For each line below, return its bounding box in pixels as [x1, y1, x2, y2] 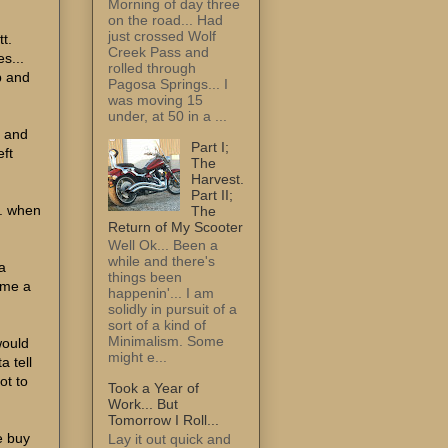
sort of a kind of [108, 317, 206, 334]
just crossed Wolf [108, 27, 216, 44]
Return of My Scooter [108, 218, 243, 235]
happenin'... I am [108, 285, 214, 302]
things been [108, 269, 182, 286]
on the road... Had [108, 11, 223, 28]
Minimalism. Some [108, 333, 224, 350]
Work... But [108, 396, 178, 413]
